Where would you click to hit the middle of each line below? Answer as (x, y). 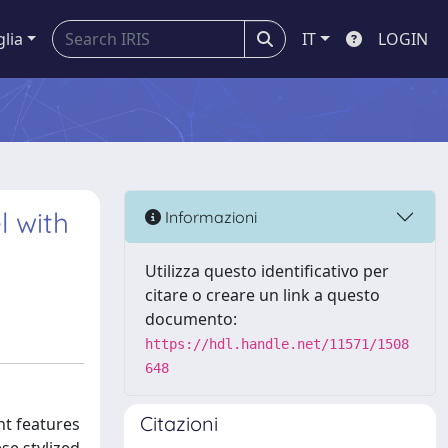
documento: (191, 319)
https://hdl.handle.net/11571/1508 (277, 344)
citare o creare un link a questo (262, 295)
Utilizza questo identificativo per (267, 271)
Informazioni (209, 216)
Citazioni (179, 423)
